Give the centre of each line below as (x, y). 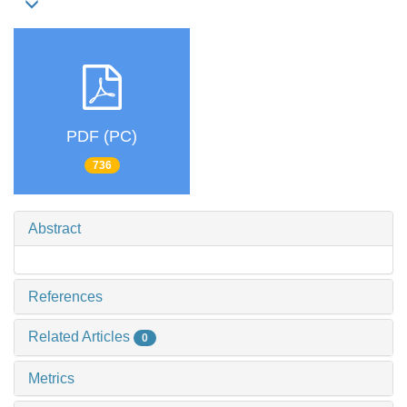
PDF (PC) (102, 136)
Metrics (51, 378)
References (65, 296)
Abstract (55, 228)
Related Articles (81, 336)
